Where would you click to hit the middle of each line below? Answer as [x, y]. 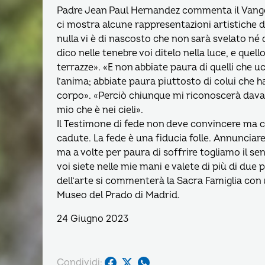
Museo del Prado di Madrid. [118, 195]
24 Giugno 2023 [93, 219]
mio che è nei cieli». [100, 110]
